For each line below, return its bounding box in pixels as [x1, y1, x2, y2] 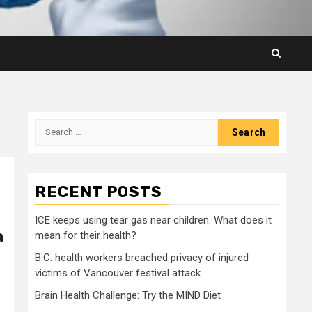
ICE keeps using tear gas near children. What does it [35, 213, 272, 226]
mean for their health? [35, 228, 136, 242]
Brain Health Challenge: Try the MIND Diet [35, 288, 221, 302]
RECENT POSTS [35, 182, 162, 201]
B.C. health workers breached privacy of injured [35, 251, 249, 264]
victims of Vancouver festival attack [35, 266, 201, 279]
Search [34, 119, 72, 133]
